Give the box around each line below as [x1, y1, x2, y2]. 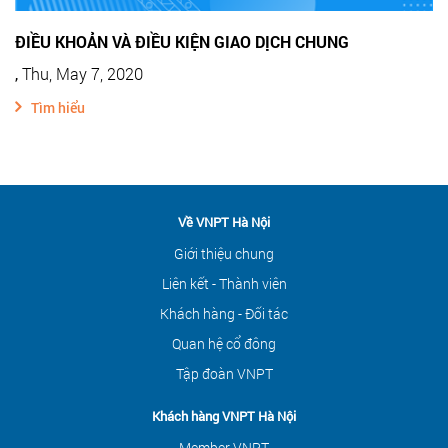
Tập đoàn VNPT [175, 364, 273, 384]
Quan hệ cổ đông [172, 334, 276, 354]
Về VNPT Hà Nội [178, 213, 270, 232]
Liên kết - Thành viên [161, 274, 287, 294]
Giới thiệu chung [174, 244, 274, 264]
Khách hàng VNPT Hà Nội [152, 407, 296, 426]
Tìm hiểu [31, 98, 85, 118]
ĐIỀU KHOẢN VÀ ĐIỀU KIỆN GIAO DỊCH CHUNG [15, 31, 349, 53]
